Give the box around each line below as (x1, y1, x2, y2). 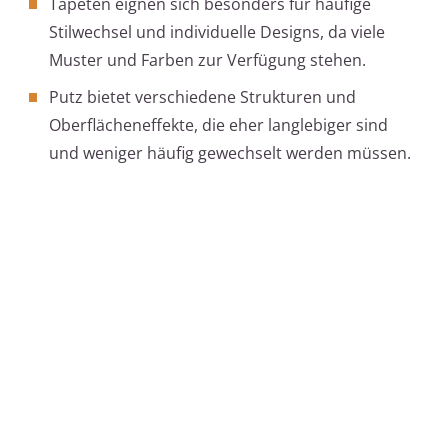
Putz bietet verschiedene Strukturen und (49, 86, 356, 109)
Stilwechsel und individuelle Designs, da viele (49, 21, 385, 44)
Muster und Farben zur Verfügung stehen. (49, 49, 366, 72)
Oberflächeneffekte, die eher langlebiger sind (49, 114, 388, 137)
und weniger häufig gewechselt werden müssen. (49, 142, 411, 165)
